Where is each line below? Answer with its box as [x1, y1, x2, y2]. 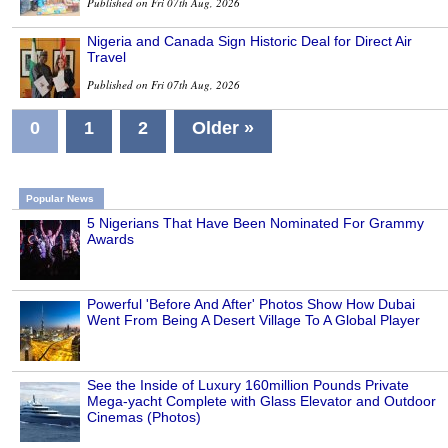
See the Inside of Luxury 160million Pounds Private [87, 377, 409, 394]
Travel [87, 49, 126, 66]
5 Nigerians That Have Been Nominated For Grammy [87, 215, 424, 232]
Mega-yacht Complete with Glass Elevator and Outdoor [87, 393, 436, 410]
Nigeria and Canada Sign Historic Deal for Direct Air [87, 33, 412, 50]
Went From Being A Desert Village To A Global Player [87, 312, 420, 329]
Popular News [26, 193, 94, 205]
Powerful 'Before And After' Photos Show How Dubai [87, 296, 415, 313]
